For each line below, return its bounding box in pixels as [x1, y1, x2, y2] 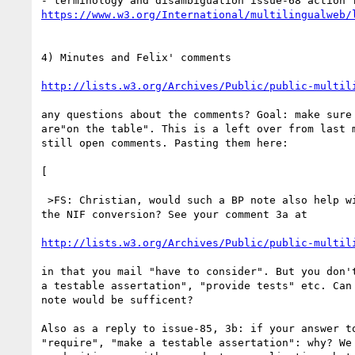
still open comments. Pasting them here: [41, 136, 288, 149]
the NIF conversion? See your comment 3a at [41, 208, 307, 220]
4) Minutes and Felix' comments [41, 51, 231, 63]
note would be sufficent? [41, 293, 193, 306]
